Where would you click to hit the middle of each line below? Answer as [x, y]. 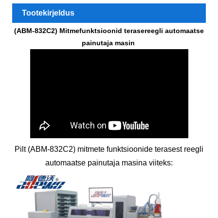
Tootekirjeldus [48, 13]
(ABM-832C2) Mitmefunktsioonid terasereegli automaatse [109, 31]
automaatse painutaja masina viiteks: [109, 163]
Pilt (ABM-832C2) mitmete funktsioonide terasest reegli [109, 149]
